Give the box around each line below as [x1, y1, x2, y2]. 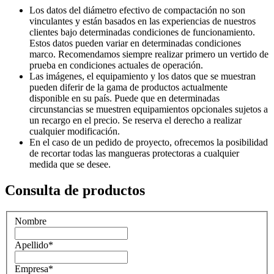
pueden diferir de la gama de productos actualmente [29, 82, 228, 93]
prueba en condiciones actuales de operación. [29, 60, 203, 71]
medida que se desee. [29, 159, 111, 170]
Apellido [15, 239, 48, 250]
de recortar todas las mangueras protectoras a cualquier [29, 148, 239, 159]
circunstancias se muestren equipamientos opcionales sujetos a [29, 104, 268, 115]
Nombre [15, 215, 46, 226]
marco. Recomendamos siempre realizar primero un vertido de [29, 49, 268, 60]
